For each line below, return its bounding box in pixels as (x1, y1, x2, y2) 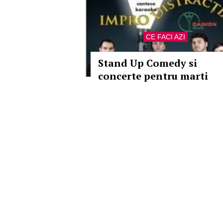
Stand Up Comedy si (98, 56, 197, 70)
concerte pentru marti (98, 69, 208, 83)
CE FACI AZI (145, 33, 185, 41)
